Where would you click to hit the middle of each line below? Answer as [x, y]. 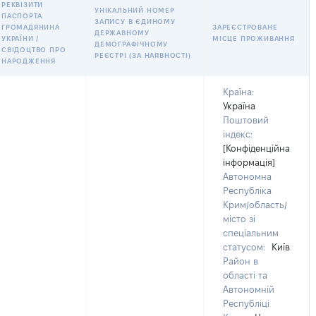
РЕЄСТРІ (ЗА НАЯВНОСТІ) [143, 55]
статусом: [244, 247]
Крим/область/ [255, 205]
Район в [241, 261]
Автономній [249, 289]
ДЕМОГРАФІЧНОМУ [132, 44]
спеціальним [251, 233]
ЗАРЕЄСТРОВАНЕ [245, 27]
